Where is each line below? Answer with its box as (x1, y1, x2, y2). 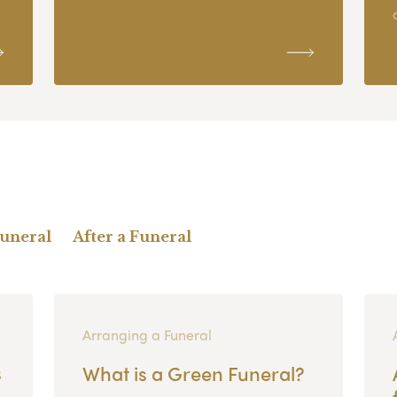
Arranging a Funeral (82, 323, 212, 345)
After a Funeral (72, 227, 191, 245)
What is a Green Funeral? (82, 358, 305, 387)
